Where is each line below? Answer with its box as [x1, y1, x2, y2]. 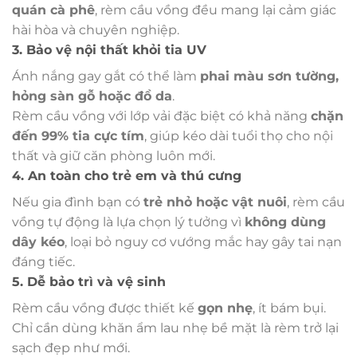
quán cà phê [12, 2, 95, 18]
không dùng [245, 214, 326, 229]
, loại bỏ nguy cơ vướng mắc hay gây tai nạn [65, 233, 342, 249]
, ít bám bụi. [253, 300, 326, 316]
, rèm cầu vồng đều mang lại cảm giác [95, 2, 336, 18]
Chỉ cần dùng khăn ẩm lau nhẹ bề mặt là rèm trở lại [12, 320, 339, 335]
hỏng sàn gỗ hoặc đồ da [12, 88, 172, 104]
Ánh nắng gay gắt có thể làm [12, 68, 200, 84]
